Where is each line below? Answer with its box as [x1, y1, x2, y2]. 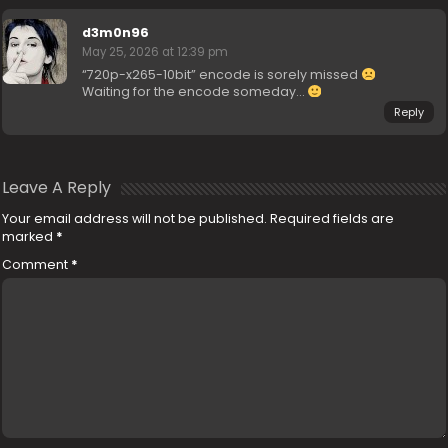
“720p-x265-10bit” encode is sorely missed [82, 66, 362, 83]
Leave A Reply [2, 176, 112, 199]
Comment [2, 256, 72, 273]
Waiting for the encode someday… [82, 83, 308, 100]
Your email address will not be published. [2, 210, 268, 227]
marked [2, 228, 57, 245]
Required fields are [270, 210, 395, 227]
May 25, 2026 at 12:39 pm [82, 44, 229, 60]
